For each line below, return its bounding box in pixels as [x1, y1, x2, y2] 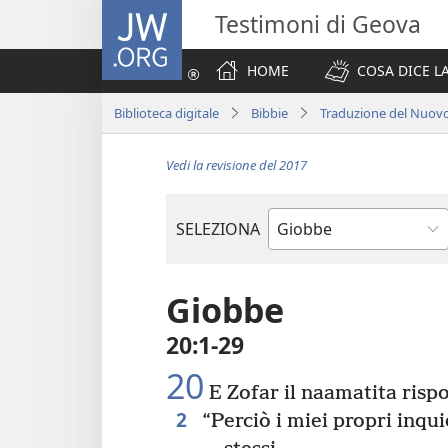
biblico [268, 257, 318, 280]
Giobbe [166, 287, 284, 333]
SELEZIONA [176, 218, 260, 240]
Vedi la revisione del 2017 [166, 156, 307, 174]
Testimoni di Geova [215, 8, 421, 40]
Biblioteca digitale [114, 103, 219, 122]
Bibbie [251, 103, 288, 122]
